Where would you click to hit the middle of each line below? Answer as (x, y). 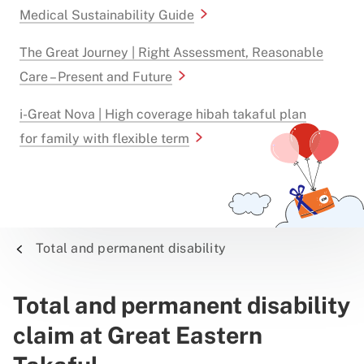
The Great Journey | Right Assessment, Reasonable (171, 52)
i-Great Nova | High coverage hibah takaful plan (163, 114)
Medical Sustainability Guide (107, 15)
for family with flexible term (104, 139)
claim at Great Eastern (138, 335)
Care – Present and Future (96, 77)
